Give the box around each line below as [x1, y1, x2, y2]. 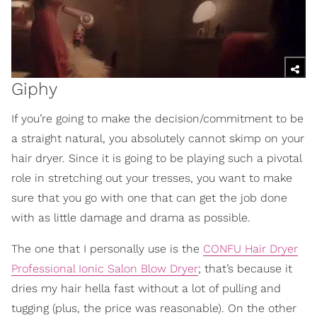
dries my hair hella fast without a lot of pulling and [11, 282, 281, 296]
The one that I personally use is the [11, 242, 203, 256]
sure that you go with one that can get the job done [11, 191, 287, 205]
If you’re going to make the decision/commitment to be [11, 112, 304, 126]
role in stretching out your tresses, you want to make [11, 171, 292, 185]
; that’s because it [198, 262, 292, 276]
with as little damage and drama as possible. [11, 211, 250, 225]
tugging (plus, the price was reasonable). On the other [11, 301, 296, 316]
